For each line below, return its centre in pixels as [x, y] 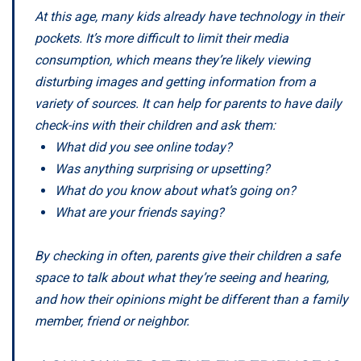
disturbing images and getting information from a [175, 81]
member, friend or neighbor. [112, 321]
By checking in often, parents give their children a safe [187, 255]
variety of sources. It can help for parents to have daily [188, 103]
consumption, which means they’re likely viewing [172, 60]
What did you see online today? [143, 147]
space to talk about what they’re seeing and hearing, [182, 277]
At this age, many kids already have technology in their [189, 16]
